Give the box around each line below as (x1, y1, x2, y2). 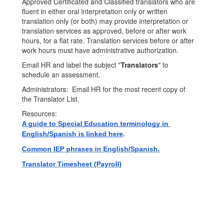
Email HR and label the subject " (22, 60, 121, 70)
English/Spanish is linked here (22, 130, 123, 138)
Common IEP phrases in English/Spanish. (22, 145, 160, 153)
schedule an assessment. (22, 70, 102, 79)
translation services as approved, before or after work (22, 26, 186, 36)
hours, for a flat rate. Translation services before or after (22, 36, 194, 45)
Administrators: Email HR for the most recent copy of (22, 84, 185, 94)
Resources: (22, 109, 57, 118)
